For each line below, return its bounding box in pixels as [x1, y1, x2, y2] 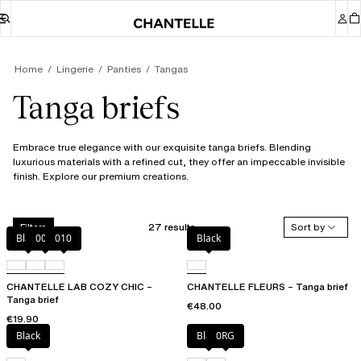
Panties [107, 62, 141, 76]
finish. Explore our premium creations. [13, 169, 189, 184]
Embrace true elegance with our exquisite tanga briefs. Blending [13, 140, 311, 155]
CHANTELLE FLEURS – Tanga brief [187, 280, 348, 294]
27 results [148, 219, 196, 234]
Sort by [291, 220, 325, 234]
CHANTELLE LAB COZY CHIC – [6, 280, 152, 294]
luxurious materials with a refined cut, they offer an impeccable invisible [13, 155, 345, 169]
